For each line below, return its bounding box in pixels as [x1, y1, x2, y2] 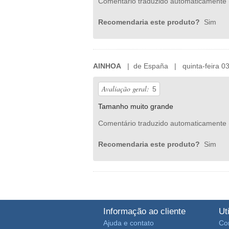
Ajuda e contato [103, 218, 154, 227]
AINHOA [93, 61, 121, 70]
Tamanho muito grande [98, 102, 173, 110]
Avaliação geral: [102, 83, 149, 94]
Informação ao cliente [103, 206, 186, 216]
